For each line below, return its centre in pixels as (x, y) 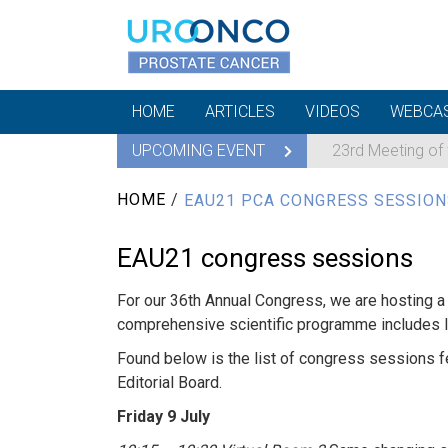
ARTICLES (240, 111)
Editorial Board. (169, 382)
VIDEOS (332, 111)
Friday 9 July (163, 416)
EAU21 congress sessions (265, 257)
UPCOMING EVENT (200, 150)
